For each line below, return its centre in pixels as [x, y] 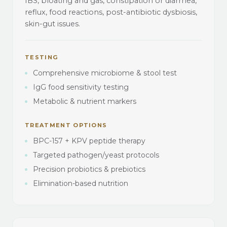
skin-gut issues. [52, 24]
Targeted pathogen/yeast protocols [96, 155]
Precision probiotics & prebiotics [89, 169]
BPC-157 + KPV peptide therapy [89, 141]
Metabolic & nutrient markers [85, 101]
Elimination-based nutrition [81, 183]
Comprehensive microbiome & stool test [105, 73]
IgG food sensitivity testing [81, 87]
